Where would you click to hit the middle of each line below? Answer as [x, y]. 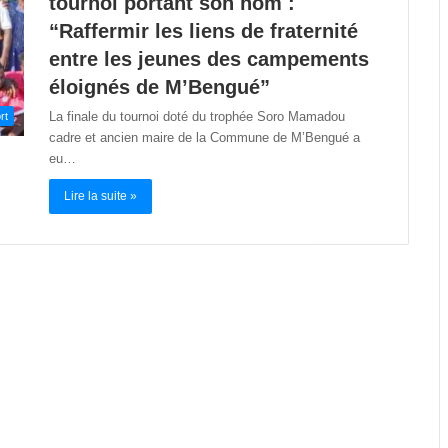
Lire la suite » [100, 195]
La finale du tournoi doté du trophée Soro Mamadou [197, 116]
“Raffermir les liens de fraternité [203, 30]
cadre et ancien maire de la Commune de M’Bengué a [204, 137]
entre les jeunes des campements [209, 58]
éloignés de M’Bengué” [159, 86]
